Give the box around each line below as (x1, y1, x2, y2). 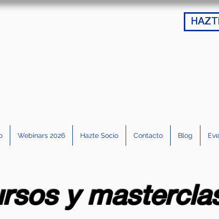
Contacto (133, 131, 163, 139)
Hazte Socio (80, 131, 118, 139)
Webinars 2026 (17, 131, 65, 139)
